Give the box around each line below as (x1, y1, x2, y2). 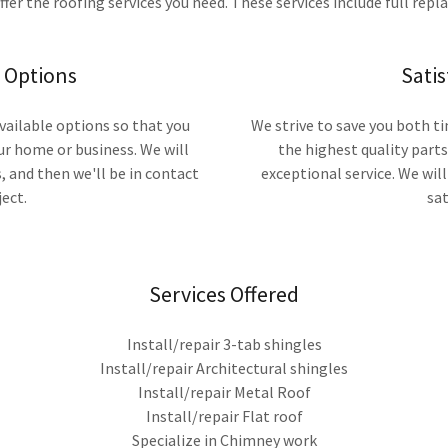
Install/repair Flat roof (145, 406, 303, 426)
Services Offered (149, 280, 299, 308)
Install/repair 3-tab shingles (126, 334, 322, 354)
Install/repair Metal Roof (137, 382, 311, 402)
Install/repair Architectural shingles (100, 358, 348, 378)
